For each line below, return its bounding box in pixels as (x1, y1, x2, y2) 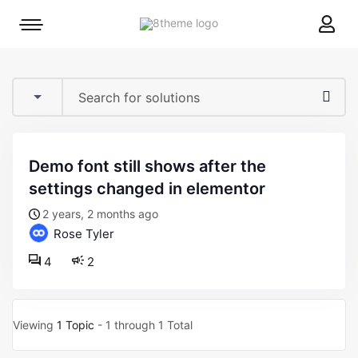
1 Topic (57, 318, 94, 332)
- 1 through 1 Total (94, 318, 193, 332)
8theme (217, 15, 257, 29)
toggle (30, 44, 64, 58)
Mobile (30, 22, 65, 35)
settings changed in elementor (29, 179, 265, 198)
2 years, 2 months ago (42, 207, 158, 221)
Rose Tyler (50, 226, 114, 241)
